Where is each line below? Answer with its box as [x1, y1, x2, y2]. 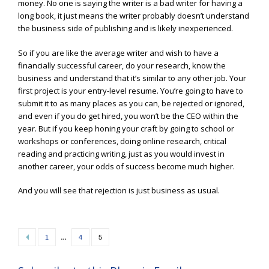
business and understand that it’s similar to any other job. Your [18, 72, 246, 83]
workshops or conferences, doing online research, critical [18, 135, 226, 147]
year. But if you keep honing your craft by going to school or [18, 122, 234, 134]
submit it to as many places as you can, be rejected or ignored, [18, 97, 244, 109]
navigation [17, 243, 100, 266]
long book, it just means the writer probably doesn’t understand [18, 10, 249, 22]
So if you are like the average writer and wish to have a [18, 47, 219, 58]
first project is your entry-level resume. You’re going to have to [18, 85, 243, 96]
